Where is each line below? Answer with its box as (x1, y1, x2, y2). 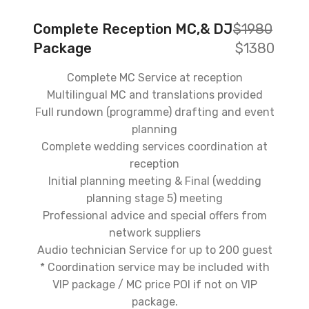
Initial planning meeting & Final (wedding (48, 174, 261, 188)
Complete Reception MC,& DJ (33, 20, 232, 37)
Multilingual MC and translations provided (46, 88, 263, 101)
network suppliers (108, 226, 201, 239)
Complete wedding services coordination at (41, 139, 268, 153)
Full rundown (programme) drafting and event (34, 105, 275, 119)
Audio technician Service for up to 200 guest (37, 243, 272, 257)
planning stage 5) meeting (86, 191, 223, 205)
